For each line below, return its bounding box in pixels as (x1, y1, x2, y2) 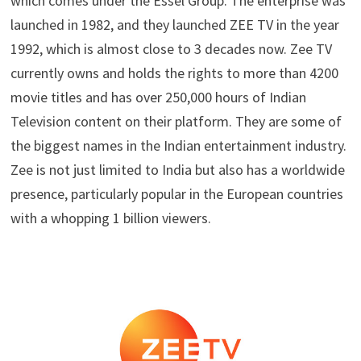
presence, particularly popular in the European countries (10, 185, 343, 203)
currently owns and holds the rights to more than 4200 (10, 64, 338, 82)
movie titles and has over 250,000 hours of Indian (10, 88, 306, 106)
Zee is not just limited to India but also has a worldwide (10, 160, 345, 179)
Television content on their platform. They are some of (10, 112, 342, 131)
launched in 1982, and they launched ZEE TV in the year (10, 15, 339, 34)
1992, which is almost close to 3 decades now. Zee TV (10, 39, 332, 58)
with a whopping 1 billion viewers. (10, 209, 211, 227)
